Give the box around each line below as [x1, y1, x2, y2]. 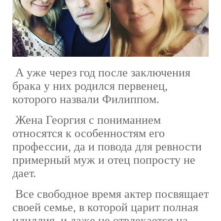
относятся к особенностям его [12, 126, 165, 140]
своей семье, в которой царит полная [12, 200, 198, 214]
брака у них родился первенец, [12, 79, 168, 92]
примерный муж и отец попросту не [12, 153, 195, 166]
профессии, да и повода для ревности [12, 140, 202, 153]
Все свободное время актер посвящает [12, 187, 209, 200]
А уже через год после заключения [12, 66, 190, 79]
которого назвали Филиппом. [12, 92, 159, 106]
